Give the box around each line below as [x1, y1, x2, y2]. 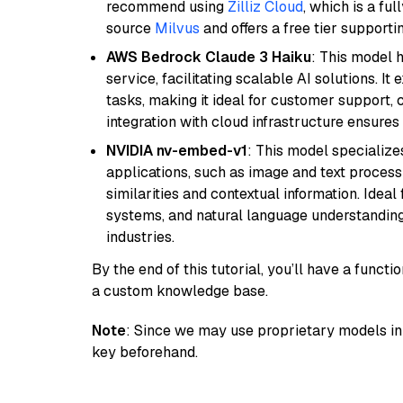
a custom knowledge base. [92, 282, 268, 300]
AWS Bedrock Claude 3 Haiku [106, 48, 311, 67]
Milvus [155, 19, 200, 38]
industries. [106, 228, 175, 246]
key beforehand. [92, 343, 198, 362]
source [106, 19, 155, 38]
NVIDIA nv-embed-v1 [106, 141, 247, 160]
